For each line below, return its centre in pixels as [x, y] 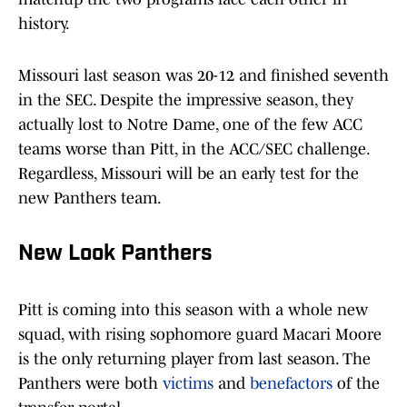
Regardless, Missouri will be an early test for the [189, 174]
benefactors [291, 384]
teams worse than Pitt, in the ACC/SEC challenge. [194, 149]
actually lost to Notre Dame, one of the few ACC [190, 125]
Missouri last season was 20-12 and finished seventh [203, 76]
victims [190, 384]
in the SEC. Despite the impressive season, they [186, 100]
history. [44, 24]
